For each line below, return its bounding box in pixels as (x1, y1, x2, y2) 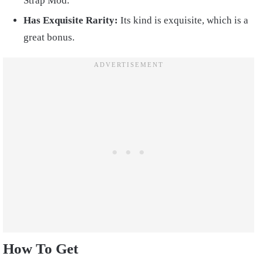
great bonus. (23, 32, 75, 43)
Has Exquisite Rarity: (23, 15, 118, 26)
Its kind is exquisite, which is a (118, 15, 248, 26)
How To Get (3, 241, 78, 257)
